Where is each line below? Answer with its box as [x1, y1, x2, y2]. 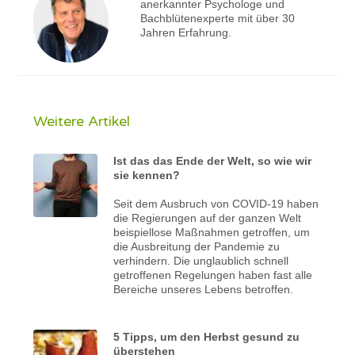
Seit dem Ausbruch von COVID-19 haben [113, 197, 319, 210]
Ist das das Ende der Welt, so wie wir [113, 154, 312, 167]
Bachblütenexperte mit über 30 [139, 11, 295, 25]
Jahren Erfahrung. [139, 25, 231, 39]
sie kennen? [113, 168, 181, 181]
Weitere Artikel [33, 112, 131, 130]
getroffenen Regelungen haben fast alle [113, 268, 313, 281]
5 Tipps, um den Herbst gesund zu [113, 330, 300, 343]
